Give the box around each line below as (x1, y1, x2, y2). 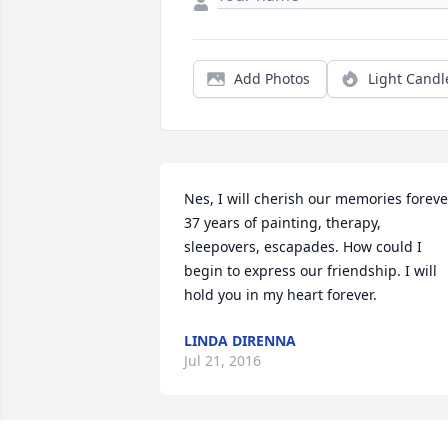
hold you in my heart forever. (184, 285, 377, 305)
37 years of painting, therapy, (184, 213, 381, 233)
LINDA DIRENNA (184, 331, 296, 351)
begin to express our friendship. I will (184, 261, 437, 281)
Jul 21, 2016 (184, 351, 261, 371)
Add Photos (234, 69, 310, 89)
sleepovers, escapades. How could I (184, 237, 422, 257)
